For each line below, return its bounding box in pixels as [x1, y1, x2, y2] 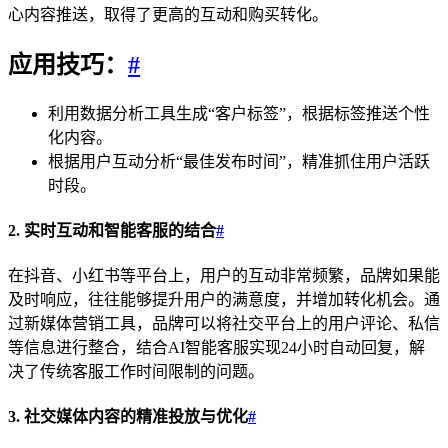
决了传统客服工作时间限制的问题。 [8, 363, 264, 381]
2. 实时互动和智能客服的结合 [8, 221, 216, 239]
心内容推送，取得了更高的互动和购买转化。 [8, 5, 328, 23]
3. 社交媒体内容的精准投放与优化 [8, 408, 248, 426]
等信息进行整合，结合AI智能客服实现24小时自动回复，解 [8, 339, 425, 357]
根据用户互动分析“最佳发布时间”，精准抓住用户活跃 [48, 152, 430, 170]
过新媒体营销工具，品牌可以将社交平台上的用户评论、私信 [8, 315, 440, 333]
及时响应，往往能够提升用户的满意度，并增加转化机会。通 [8, 291, 440, 309]
